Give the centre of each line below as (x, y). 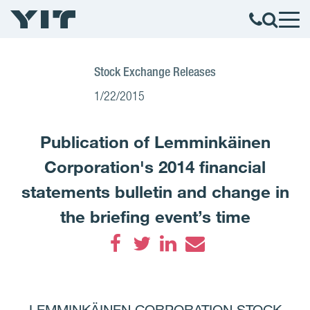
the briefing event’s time (155, 217)
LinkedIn (194, 265)
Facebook (143, 265)
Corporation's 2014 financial (155, 167)
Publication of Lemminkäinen (155, 142)
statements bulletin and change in (155, 192)
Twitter (160, 265)
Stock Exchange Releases (155, 71)
